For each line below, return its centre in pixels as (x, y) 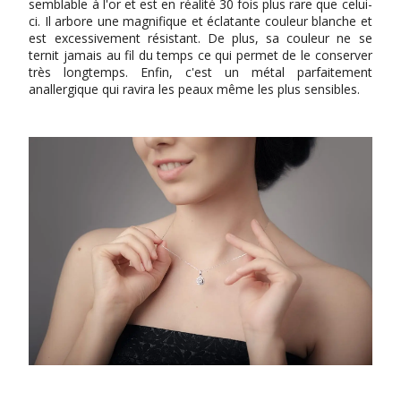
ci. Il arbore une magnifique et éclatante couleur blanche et (200, 21)
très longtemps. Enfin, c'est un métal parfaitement (200, 72)
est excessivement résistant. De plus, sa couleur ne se (200, 38)
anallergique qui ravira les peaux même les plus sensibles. (195, 89)
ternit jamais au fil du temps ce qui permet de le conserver (200, 55)
